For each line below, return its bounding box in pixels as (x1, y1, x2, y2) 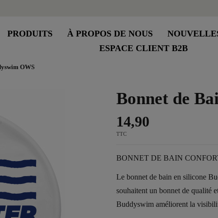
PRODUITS (7, 29, 53, 38)
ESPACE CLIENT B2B (99, 43, 188, 53)
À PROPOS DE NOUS (67, 29, 153, 38)
